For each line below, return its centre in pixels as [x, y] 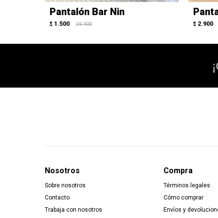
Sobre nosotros [65, 185]
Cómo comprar [183, 197]
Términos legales [187, 185]
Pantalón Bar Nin [87, 11]
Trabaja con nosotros [73, 209]
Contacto [57, 197]
